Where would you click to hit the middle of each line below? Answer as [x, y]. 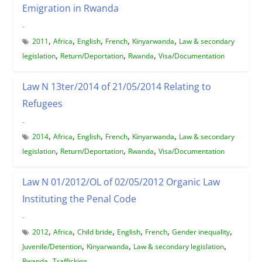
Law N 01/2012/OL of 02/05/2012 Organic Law [121, 182]
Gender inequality [201, 232]
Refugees [42, 103]
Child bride [94, 232]
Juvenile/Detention [52, 246]
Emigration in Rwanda [70, 8]
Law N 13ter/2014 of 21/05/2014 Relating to [116, 86]
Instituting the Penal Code [79, 199]
